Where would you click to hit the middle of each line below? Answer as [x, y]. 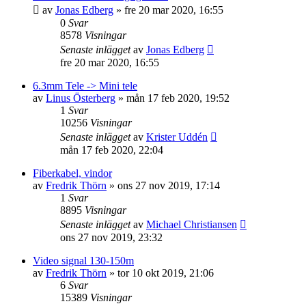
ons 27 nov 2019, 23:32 [111, 237]
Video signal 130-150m [83, 261]
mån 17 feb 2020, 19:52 [178, 98]
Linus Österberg [81, 98]
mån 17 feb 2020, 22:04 [112, 150]
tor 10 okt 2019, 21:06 [166, 273]
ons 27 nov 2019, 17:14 [169, 185]
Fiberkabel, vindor [72, 173]
